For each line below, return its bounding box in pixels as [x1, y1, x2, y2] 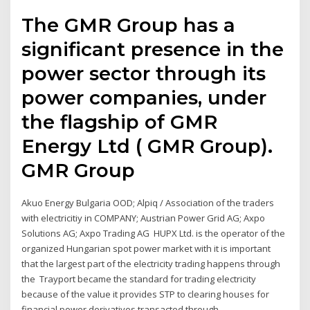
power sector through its [21, 61, 266, 85]
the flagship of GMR [21, 109, 218, 134]
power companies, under [21, 85, 267, 109]
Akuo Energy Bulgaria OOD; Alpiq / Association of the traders [21, 196, 275, 209]
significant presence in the [21, 37, 284, 61]
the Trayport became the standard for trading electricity [21, 272, 257, 285]
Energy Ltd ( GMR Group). [21, 134, 273, 158]
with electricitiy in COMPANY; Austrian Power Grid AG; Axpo [21, 211, 266, 224]
